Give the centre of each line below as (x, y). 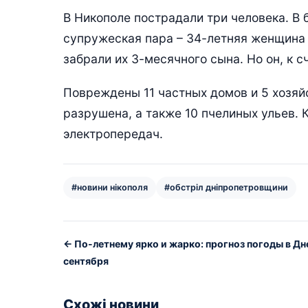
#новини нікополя (110, 187)
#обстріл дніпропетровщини (226, 187)
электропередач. (113, 133)
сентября (86, 261)
